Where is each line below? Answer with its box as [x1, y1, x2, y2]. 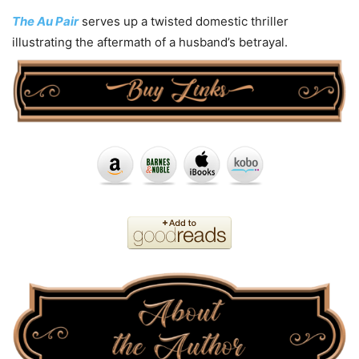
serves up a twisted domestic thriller [79, 13, 288, 29]
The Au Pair [12, 13, 79, 29]
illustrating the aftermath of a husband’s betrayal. [12, 34, 288, 50]
